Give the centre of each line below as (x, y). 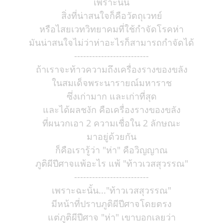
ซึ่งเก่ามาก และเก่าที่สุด (111, 96)
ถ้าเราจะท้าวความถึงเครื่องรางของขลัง (111, 69)
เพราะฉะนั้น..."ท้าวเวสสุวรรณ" (111, 190)
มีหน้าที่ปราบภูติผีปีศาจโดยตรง (111, 204)
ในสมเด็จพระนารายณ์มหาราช (111, 83)
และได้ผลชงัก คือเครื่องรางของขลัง (111, 110)
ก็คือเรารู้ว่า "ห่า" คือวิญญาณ (111, 150)
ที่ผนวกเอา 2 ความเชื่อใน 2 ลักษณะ (111, 123)
